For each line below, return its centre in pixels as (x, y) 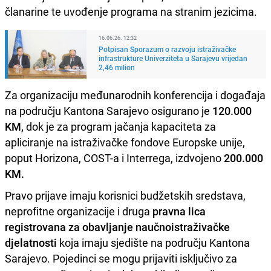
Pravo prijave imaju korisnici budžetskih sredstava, (125, 195)
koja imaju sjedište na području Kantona (153, 242)
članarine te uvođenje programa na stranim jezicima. (131, 11)
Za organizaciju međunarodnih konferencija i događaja (135, 95)
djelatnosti (31, 242)
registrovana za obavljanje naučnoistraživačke (117, 227)
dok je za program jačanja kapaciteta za (120, 126)
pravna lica (179, 211)
